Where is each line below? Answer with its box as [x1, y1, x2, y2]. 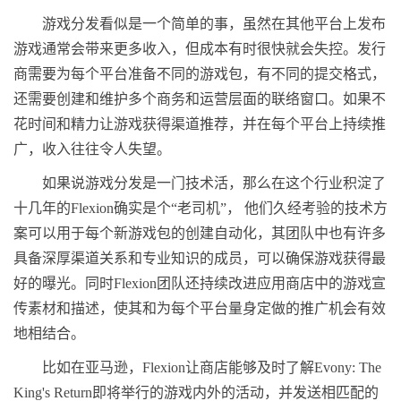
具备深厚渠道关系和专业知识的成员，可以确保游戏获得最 [13, 251, 386, 267]
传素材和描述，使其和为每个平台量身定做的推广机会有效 [13, 301, 386, 317]
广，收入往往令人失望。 [13, 141, 171, 158]
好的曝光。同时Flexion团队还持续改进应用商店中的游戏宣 [13, 276, 386, 292]
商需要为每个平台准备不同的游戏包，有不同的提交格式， [13, 66, 386, 82]
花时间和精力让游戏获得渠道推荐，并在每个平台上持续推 [13, 116, 386, 132]
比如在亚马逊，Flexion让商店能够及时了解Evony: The [42, 360, 381, 376]
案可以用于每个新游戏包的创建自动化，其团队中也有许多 [13, 226, 386, 242]
